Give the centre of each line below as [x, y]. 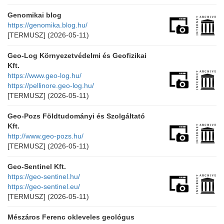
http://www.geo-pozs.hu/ [45, 136]
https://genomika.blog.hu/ [47, 25]
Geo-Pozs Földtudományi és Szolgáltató [76, 116]
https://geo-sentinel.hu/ [44, 176]
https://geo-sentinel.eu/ [44, 186]
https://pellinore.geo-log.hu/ [51, 85]
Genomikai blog [34, 15]
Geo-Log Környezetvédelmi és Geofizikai [77, 55]
